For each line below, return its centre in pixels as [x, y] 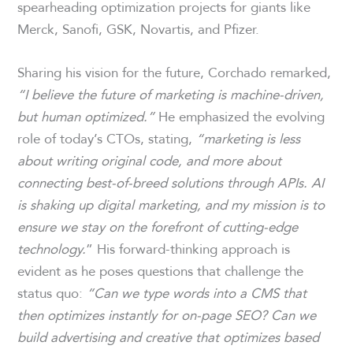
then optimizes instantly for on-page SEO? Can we [167, 314]
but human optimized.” [86, 116]
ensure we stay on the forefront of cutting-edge [158, 226]
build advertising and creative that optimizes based [169, 336]
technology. [52, 248]
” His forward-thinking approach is [188, 248]
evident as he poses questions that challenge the [161, 270]
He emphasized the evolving [240, 116]
